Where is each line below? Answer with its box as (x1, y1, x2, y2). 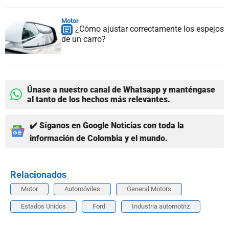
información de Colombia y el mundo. (30, 133, 168, 143)
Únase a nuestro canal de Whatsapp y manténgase (27, 84, 215, 95)
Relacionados (10, 169, 66, 180)
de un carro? (61, 34, 106, 44)
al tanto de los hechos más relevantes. (27, 94, 170, 104)
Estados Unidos (21, 202, 66, 210)
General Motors (127, 185, 171, 193)
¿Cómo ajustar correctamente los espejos (75, 24, 224, 34)
